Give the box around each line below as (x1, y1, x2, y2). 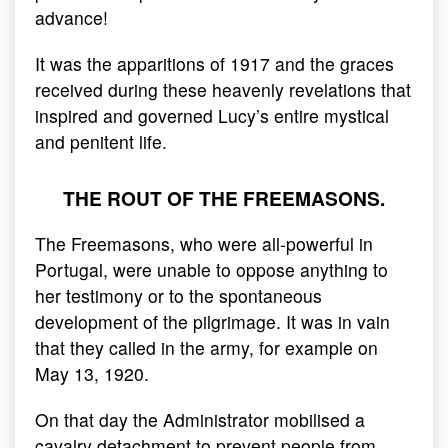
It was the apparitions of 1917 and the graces (35, 51, 394, 76)
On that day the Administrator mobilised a (35, 407, 365, 432)
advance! (35, 5, 108, 30)
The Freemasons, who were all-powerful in (35, 231, 373, 256)
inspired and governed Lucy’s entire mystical (35, 103, 389, 128)
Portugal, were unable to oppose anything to (35, 257, 388, 282)
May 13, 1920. (35, 361, 149, 386)
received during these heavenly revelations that (35, 77, 411, 102)
